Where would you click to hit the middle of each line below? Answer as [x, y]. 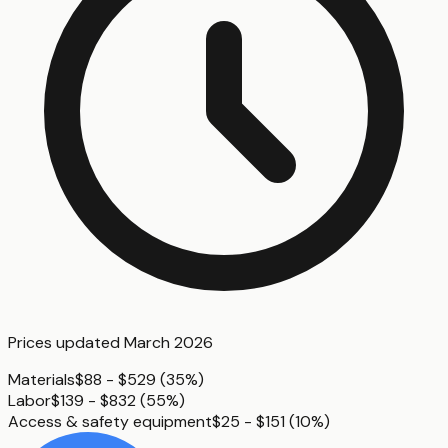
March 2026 [168, 343]
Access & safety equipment [110, 422]
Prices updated [66, 343]
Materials [41, 380]
